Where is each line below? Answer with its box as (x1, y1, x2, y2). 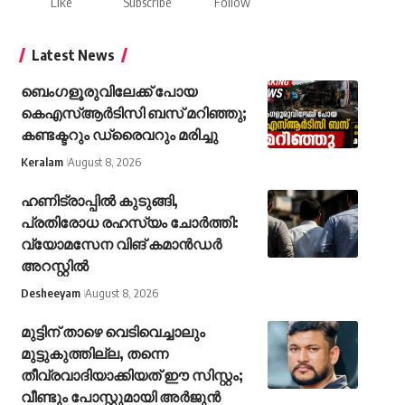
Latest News (31, 46, 115, 65)
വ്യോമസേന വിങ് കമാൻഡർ (20, 235, 221, 254)
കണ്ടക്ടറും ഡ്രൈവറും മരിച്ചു (20, 126, 218, 145)
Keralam (20, 155, 63, 170)
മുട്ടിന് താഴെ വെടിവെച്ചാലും (20, 323, 205, 342)
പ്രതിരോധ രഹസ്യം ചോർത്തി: (20, 213, 239, 232)
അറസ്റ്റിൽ (20, 257, 89, 276)
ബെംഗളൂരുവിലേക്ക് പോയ (20, 82, 197, 101)
